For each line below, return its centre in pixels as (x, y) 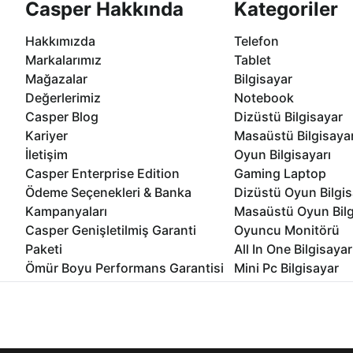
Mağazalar (56, 79)
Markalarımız (63, 60)
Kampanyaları (66, 211)
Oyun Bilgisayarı (282, 154)
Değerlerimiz (63, 98)
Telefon (256, 41)
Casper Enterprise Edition (102, 173)
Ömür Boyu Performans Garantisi (124, 268)
